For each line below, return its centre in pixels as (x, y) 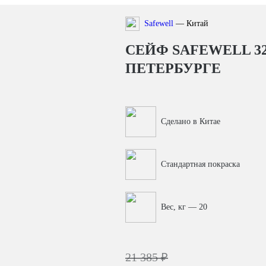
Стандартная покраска (200, 164)
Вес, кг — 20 (184, 207)
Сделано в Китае (191, 121)
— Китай (191, 23)
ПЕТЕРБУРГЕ (173, 68)
